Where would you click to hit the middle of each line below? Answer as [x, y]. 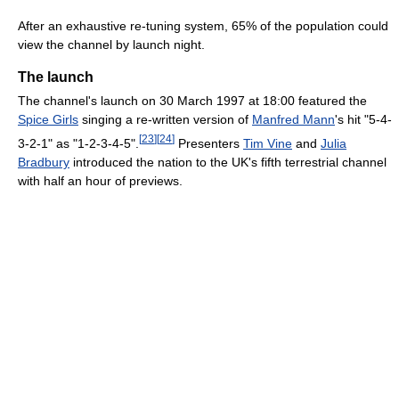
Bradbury [44, 162]
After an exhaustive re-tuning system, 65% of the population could [203, 25]
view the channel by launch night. [111, 44]
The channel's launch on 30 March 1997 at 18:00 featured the [192, 100]
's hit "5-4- [363, 119]
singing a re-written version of [165, 119]
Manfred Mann [293, 119]
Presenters [209, 143]
